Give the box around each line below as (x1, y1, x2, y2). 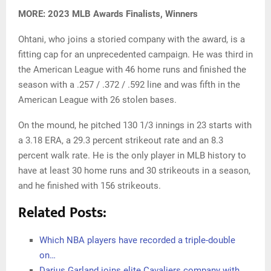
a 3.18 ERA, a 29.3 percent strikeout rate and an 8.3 (18, 134, 223, 146)
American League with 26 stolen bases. (18, 94, 177, 105)
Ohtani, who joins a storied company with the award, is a (18, 33, 245, 45)
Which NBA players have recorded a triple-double (39, 234, 235, 246)
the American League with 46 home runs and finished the (18, 64, 246, 75)
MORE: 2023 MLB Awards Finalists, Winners (18, 8, 198, 19)
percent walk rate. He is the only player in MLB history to (18, 149, 246, 161)
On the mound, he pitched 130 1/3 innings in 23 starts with (18, 119, 252, 131)
